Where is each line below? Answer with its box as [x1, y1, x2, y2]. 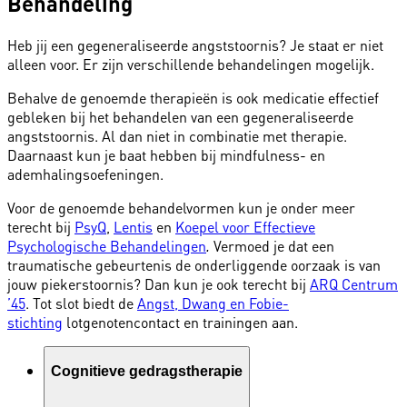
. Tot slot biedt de [25, 293, 137, 313]
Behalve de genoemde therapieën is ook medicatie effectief [7, 87, 379, 107]
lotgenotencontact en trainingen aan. [63, 312, 298, 332]
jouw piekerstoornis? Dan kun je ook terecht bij [7, 273, 310, 293]
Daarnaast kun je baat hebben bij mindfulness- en [7, 144, 325, 164]
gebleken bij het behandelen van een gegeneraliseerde [7, 106, 353, 126]
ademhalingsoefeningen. [7, 164, 164, 184]
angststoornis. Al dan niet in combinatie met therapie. [7, 125, 347, 145]
